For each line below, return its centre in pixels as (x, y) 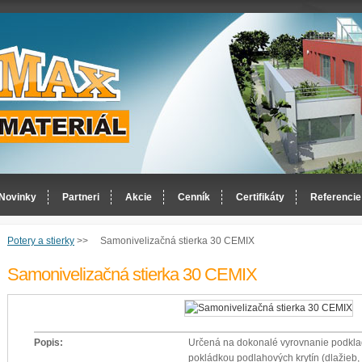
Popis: (49, 343)
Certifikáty (260, 197)
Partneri (81, 197)
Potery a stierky (41, 241)
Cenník (194, 197)
